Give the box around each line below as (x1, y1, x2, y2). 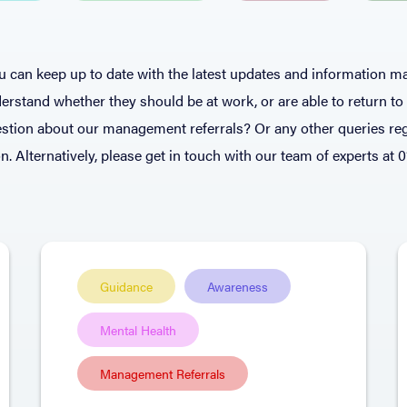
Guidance (100, 277, 153, 295)
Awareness (207, 277, 268, 295)
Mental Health (100, 321, 176, 339)
